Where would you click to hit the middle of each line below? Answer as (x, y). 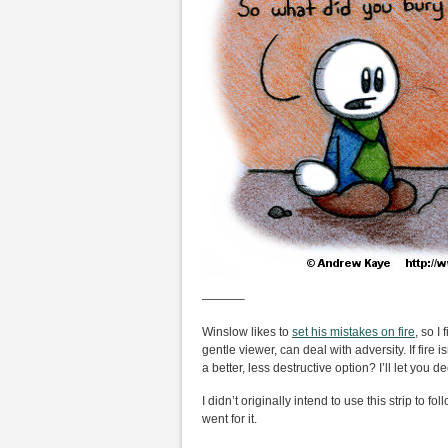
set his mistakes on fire (353, 332)
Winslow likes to (247, 332)
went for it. (229, 419)
